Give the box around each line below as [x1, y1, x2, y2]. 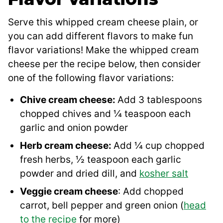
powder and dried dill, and [20, 168, 139, 180]
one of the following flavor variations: [8, 72, 174, 84]
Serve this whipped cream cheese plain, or [8, 16, 198, 28]
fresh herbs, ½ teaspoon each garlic [20, 154, 181, 166]
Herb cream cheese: [20, 140, 113, 152]
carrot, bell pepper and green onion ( [20, 200, 184, 212]
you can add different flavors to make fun [8, 30, 193, 42]
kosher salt [139, 168, 188, 180]
